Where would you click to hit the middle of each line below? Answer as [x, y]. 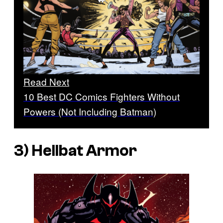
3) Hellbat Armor [75, 151]
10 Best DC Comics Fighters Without [102, 96]
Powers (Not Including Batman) [90, 111]
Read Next [46, 81]
